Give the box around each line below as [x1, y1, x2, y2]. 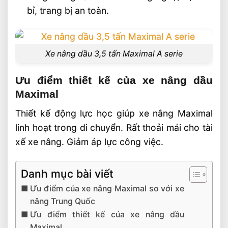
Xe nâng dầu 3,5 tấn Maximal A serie [45, 48, 183, 59]
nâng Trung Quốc [30, 196, 96, 206]
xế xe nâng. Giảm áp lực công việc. [15, 136, 163, 147]
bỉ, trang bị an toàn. [26, 5, 109, 16]
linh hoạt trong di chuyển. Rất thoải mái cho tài [15, 122, 213, 133]
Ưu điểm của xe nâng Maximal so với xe [30, 183, 184, 193]
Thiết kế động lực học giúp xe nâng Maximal [15, 107, 213, 119]
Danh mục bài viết [21, 167, 113, 180]
